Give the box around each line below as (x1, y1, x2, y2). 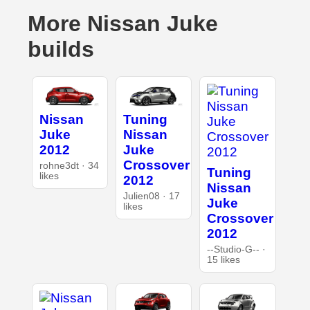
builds (28, 37, 94, 62)
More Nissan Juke (28, 11, 218, 37)
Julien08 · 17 (122, 191, 180, 202)
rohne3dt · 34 (39, 161, 99, 172)
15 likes (207, 255, 241, 266)
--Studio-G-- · (207, 244, 266, 255)
